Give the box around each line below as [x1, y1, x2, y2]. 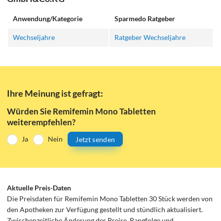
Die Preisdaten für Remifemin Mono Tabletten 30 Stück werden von [7, 194, 213, 203]
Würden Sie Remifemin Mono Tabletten [7, 106, 156, 116]
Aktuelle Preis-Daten [7, 183, 72, 192]
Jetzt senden [75, 135, 115, 144]
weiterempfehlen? [7, 116, 76, 127]
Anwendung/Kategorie [13, 14, 83, 23]
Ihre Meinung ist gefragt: [7, 87, 104, 99]
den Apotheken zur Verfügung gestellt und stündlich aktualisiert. [7, 205, 203, 214]
